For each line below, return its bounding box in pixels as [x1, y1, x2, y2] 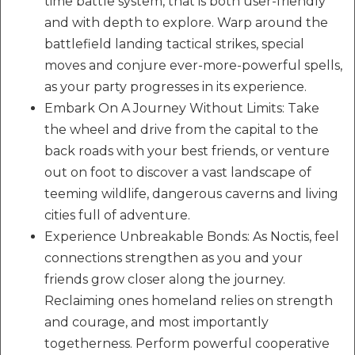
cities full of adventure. [44, 208, 190, 223]
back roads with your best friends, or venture [44, 143, 330, 158]
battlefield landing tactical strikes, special [44, 36, 304, 52]
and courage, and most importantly [44, 315, 269, 330]
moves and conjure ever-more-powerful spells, [44, 58, 342, 73]
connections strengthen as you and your [44, 250, 303, 265]
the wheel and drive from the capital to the [44, 122, 319, 137]
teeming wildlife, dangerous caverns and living [44, 186, 338, 201]
